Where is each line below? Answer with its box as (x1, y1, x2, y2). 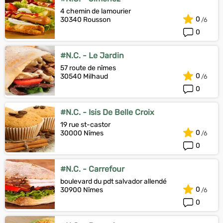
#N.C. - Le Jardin (60, 51, 124, 60)
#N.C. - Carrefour (60, 164, 124, 174)
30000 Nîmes (60, 129, 104, 137)
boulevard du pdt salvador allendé (60, 177, 167, 186)
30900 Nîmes (60, 186, 103, 194)
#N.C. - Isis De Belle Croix (60, 108, 154, 117)
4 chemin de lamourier (60, 7, 131, 15)
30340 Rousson (60, 15, 111, 24)
